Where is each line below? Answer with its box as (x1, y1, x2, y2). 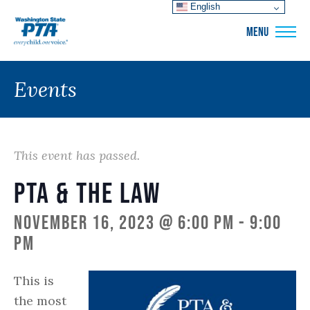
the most (14, 293, 66, 309)
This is (14, 273, 54, 289)
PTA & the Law (14, 176, 161, 208)
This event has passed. (14, 147, 140, 163)
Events (14, 76, 77, 102)
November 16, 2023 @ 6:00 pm (14, 211, 235, 233)
